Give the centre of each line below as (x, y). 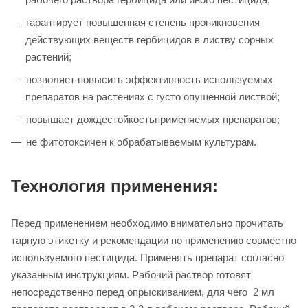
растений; (48, 57)
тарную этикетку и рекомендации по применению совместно (154, 241)
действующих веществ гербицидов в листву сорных (150, 40)
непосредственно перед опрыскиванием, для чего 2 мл (143, 292)
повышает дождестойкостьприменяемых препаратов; (153, 120)
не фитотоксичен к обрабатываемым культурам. (141, 142)
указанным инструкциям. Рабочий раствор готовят (131, 275)
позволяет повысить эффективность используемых (150, 80)
